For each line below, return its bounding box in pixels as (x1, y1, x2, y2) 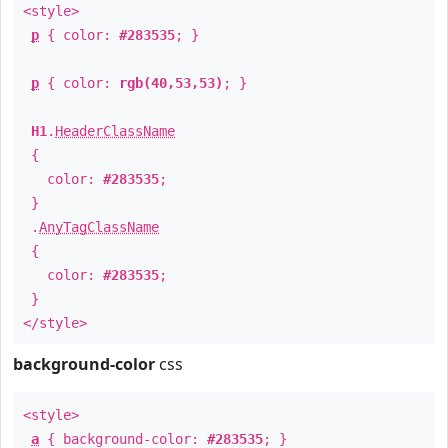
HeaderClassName (55, 123, 175, 139)
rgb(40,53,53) (119, 75, 223, 91)
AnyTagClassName (39, 219, 159, 235)
